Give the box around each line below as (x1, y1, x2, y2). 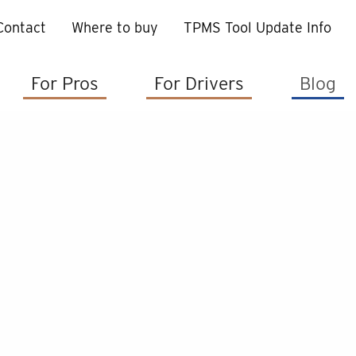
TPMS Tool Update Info (184, 19, 331, 37)
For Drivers (154, 72, 244, 95)
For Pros (31, 72, 99, 95)
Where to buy (72, 19, 158, 37)
